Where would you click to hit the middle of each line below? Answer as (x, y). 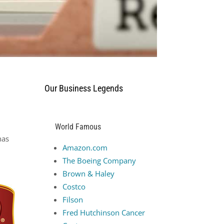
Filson (73, 200)
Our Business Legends (84, 88)
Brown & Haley (89, 174)
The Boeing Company (99, 161)
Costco (74, 187)
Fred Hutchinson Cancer (104, 213)
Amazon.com (85, 148)
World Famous (78, 127)
